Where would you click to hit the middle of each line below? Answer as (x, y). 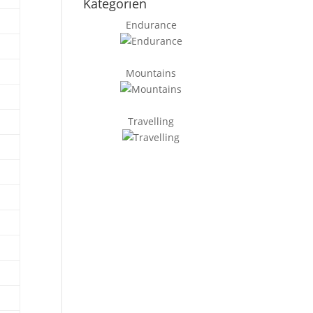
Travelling (151, 121)
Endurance (151, 25)
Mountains (151, 73)
